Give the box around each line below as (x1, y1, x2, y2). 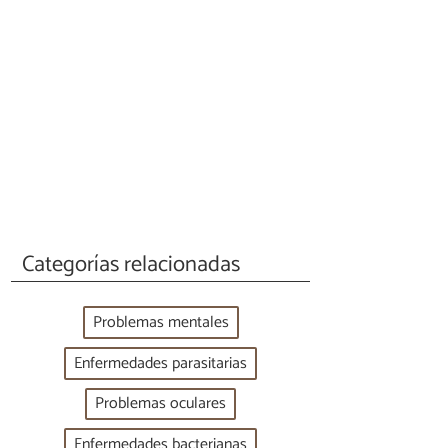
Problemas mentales (92, 309, 229, 337)
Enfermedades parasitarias (74, 349, 247, 377)
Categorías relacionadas (22, 245, 241, 283)
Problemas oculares (95, 390, 226, 418)
